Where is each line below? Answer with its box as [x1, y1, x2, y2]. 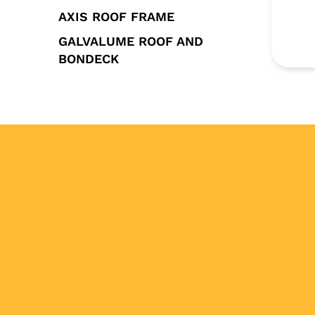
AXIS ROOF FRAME [58, 9, 175, 25]
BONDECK [58, 51, 120, 67]
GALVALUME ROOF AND [58, 34, 204, 49]
